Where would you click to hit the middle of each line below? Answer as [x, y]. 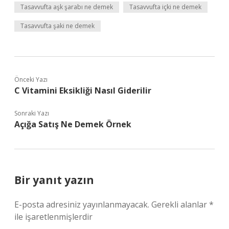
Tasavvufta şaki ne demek [58, 26]
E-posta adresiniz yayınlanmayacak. [82, 204]
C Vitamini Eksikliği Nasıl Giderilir [83, 90]
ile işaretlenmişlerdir [53, 217]
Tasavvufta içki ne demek [165, 7]
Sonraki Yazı [32, 113]
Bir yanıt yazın [54, 180]
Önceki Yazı [31, 79]
